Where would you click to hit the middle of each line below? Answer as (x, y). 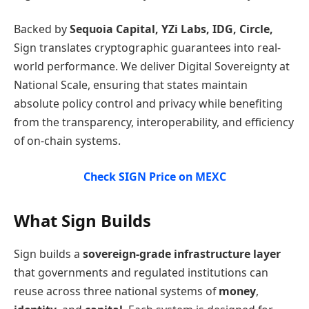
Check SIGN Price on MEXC (154, 176)
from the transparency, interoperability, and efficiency (154, 122)
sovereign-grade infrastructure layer (182, 253)
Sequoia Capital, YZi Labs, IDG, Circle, (170, 29)
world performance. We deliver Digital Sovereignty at (152, 67)
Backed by (40, 29)
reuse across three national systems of (116, 291)
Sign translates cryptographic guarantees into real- (147, 48)
